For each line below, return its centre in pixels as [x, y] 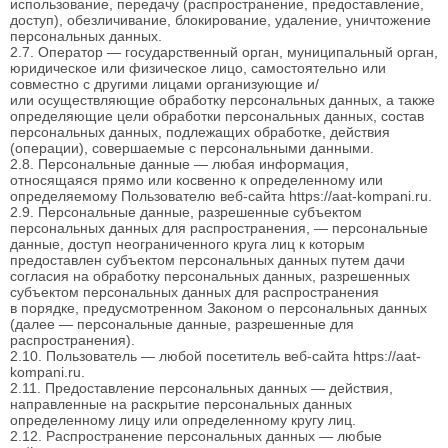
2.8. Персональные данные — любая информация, [179, 164]
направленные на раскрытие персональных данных [181, 404]
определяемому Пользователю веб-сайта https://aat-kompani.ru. [221, 196]
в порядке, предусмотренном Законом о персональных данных [218, 308]
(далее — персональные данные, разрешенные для [182, 324]
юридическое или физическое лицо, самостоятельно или [198, 68]
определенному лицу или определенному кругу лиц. [183, 420]
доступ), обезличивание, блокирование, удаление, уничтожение [220, 20]
